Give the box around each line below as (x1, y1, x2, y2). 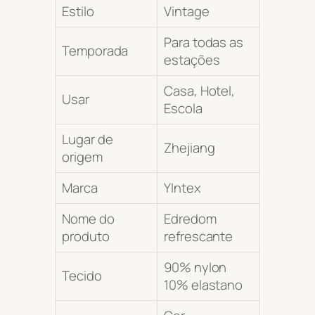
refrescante (164, 227, 233, 246)
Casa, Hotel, (164, 82, 236, 101)
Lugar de (62, 130, 113, 149)
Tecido (62, 266, 102, 285)
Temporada (62, 41, 129, 60)
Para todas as (164, 33, 243, 52)
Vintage (164, 2, 210, 21)
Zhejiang (164, 139, 215, 157)
